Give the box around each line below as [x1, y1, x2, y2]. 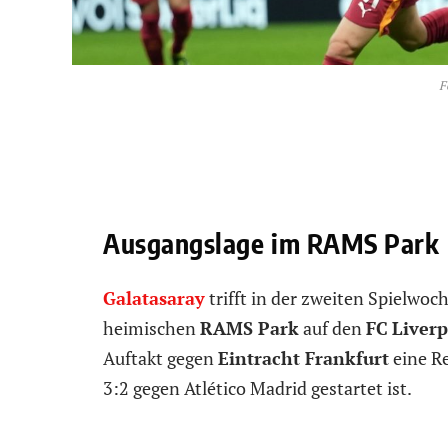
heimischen [103, 315, 200, 340]
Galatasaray [103, 285, 205, 310]
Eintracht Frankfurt [218, 345, 389, 370]
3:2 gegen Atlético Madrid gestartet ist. [103, 375, 412, 400]
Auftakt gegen [103, 345, 218, 370]
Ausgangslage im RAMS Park [103, 225, 440, 260]
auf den [299, 315, 366, 340]
